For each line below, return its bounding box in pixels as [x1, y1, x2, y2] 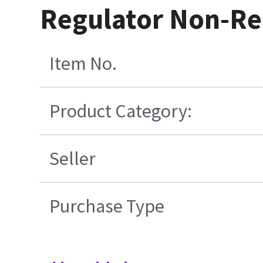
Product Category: [49, 99, 192, 123]
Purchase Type [49, 194, 164, 218]
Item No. [49, 52, 117, 76]
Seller [49, 147, 96, 171]
